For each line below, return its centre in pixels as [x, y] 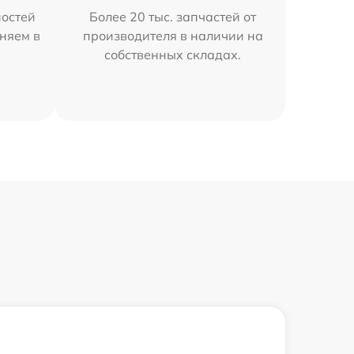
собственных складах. [173, 54]
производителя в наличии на [173, 35]
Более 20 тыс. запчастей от [173, 16]
